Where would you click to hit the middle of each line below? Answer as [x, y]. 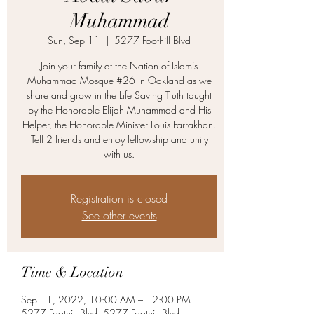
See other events [119, 215]
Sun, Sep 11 [74, 40]
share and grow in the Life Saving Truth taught [119, 95]
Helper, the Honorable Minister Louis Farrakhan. [119, 124]
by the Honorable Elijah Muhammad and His [119, 110]
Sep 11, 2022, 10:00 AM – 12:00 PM [106, 300]
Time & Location [72, 272]
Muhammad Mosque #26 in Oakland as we [119, 80]
